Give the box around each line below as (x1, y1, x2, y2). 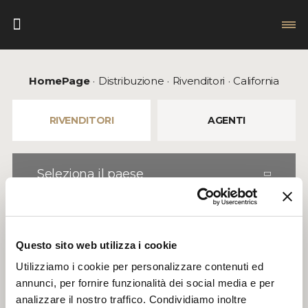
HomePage (29, 74, 90, 87)
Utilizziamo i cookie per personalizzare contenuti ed (16, 261, 263, 272)
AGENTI (208, 114, 245, 126)
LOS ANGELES (113, 236, 193, 249)
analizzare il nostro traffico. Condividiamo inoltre (16, 294, 247, 305)
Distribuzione (98, 74, 164, 87)
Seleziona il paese (37, 166, 144, 181)
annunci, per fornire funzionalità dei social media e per (16, 277, 274, 289)
